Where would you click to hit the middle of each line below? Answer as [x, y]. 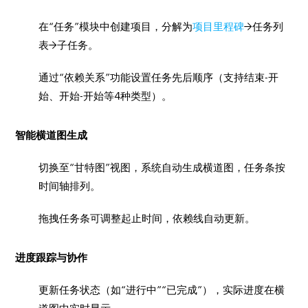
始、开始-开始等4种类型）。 [106, 96]
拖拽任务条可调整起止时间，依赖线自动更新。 [147, 218]
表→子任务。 [69, 45]
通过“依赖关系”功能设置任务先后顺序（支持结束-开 [159, 77]
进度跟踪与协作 [52, 257]
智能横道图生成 [52, 135]
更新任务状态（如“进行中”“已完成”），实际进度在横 [162, 290]
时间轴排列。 [70, 186]
